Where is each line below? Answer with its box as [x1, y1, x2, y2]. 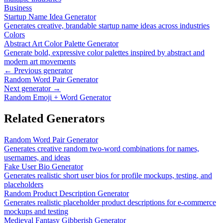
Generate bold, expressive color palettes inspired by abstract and [4, 48, 205, 57]
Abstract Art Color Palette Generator [4, 39, 118, 48]
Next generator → [4, 84, 61, 93]
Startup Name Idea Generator [4, 12, 96, 21]
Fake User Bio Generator [4, 162, 83, 171]
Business [4, 3, 32, 12]
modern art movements [4, 57, 76, 66]
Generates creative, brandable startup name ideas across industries [4, 21, 210, 30]
